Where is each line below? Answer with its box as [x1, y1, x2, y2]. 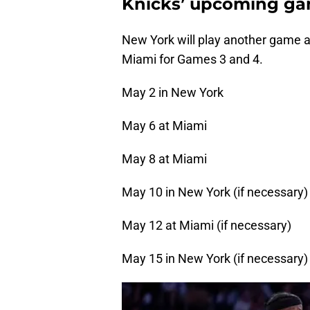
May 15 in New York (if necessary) [122, 251, 308, 266]
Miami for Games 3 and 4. [122, 52, 263, 67]
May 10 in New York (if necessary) [122, 185, 308, 200]
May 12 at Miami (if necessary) [122, 218, 291, 233]
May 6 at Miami [122, 118, 207, 134]
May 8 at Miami [122, 152, 207, 167]
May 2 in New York [122, 85, 224, 100]
